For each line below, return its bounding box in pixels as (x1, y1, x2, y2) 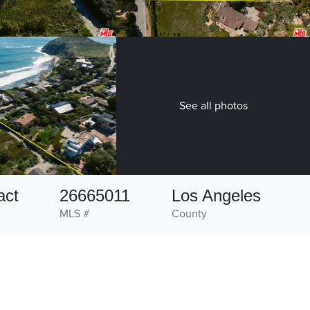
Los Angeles (171, 186, 261, 206)
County (171, 207, 207, 221)
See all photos (179, 99, 248, 113)
